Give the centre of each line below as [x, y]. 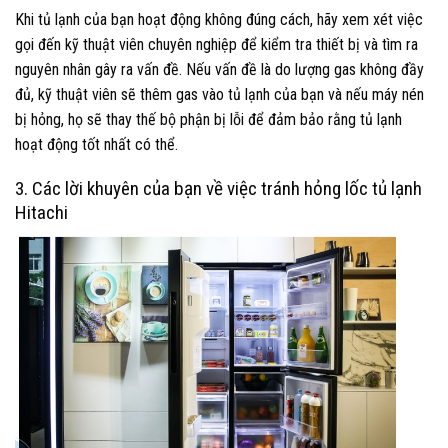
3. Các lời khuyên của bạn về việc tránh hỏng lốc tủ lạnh [218, 189]
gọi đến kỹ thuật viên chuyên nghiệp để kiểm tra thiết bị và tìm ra [216, 44]
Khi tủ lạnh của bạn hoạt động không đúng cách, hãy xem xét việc [219, 19]
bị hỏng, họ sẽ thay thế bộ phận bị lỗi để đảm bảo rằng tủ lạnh [208, 119]
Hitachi [41, 213]
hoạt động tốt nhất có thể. [96, 144]
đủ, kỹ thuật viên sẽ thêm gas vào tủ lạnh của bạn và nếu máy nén [219, 94]
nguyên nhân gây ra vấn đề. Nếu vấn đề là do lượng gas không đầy [219, 69]
